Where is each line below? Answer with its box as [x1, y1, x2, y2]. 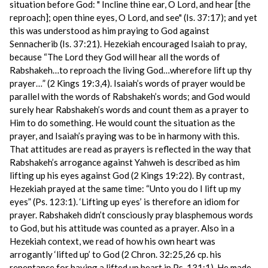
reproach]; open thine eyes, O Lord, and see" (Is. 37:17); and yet [10, 12, 257, 23]
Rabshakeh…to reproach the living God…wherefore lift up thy [10, 65, 252, 75]
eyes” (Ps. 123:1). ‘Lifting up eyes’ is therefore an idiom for [10, 196, 240, 207]
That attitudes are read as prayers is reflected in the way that [10, 144, 251, 154]
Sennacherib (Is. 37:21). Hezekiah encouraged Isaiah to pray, [10, 38, 246, 49]
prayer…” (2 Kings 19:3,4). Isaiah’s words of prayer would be [10, 78, 245, 89]
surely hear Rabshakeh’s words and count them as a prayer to [10, 104, 249, 115]
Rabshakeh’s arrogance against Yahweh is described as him [10, 157, 240, 167]
